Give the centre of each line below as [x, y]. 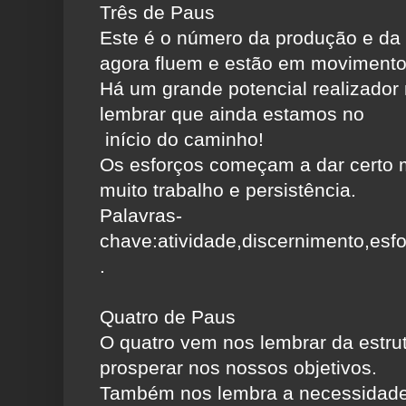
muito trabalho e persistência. [228, 190]
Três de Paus [157, 13]
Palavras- [141, 216]
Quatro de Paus [168, 317]
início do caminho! [182, 140]
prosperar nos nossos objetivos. [238, 368]
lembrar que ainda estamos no [232, 114]
